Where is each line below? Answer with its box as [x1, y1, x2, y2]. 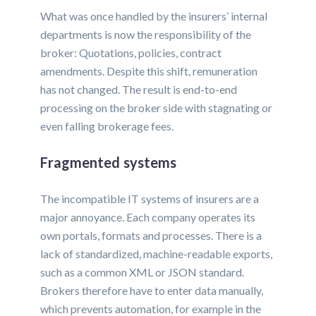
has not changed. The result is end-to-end [40, 83, 238, 97]
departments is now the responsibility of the [40, 28, 252, 42]
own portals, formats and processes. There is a [40, 229, 262, 243]
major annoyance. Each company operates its [40, 210, 256, 224]
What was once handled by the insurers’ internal [40, 9, 268, 23]
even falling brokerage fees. [40, 119, 174, 133]
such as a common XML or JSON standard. [40, 265, 245, 279]
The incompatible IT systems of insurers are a [40, 192, 260, 206]
